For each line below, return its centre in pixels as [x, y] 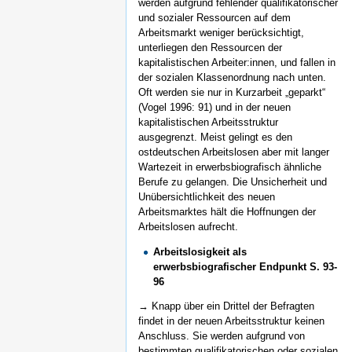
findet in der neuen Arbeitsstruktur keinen [231, 321]
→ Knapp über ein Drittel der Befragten [226, 306]
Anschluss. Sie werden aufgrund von [222, 336]
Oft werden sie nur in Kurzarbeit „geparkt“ [232, 92]
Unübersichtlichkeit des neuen [207, 196]
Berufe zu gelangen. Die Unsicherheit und [233, 181]
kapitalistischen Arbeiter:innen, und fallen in [237, 62]
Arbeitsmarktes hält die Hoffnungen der [227, 211]
